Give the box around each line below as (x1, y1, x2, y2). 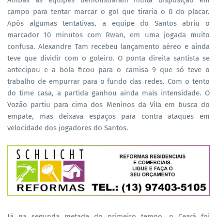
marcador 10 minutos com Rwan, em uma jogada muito (7, 30, 210, 39)
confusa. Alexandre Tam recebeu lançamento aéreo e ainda (7, 42, 210, 51)
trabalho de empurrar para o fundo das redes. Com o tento (7, 77, 210, 86)
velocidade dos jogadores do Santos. (7, 123, 128, 132)
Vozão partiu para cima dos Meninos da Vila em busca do (7, 100, 210, 109)
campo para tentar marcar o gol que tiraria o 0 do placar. (7, 7, 210, 16)
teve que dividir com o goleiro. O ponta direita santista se (7, 53, 210, 62)
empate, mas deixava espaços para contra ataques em (7, 111, 210, 121)
